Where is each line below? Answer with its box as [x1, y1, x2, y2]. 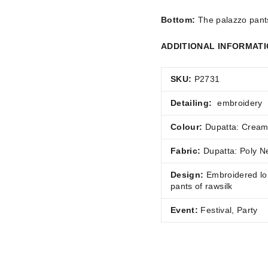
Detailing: [170, 98, 215, 108]
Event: [170, 205, 199, 215]
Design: [170, 170, 204, 180]
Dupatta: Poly [203, 146, 257, 156]
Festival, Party [198, 205, 258, 215]
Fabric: [170, 146, 203, 156]
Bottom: [161, 15, 196, 25]
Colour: [170, 122, 203, 132]
